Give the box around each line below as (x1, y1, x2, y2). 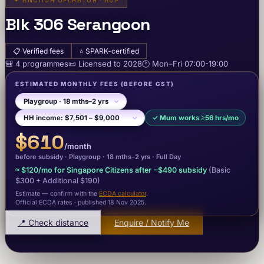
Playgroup (69, 152, 101, 161)
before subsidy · (15, 152, 69, 161)
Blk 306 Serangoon (5, 13, 150, 35)
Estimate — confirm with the (15, 189, 97, 197)
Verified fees (22, 46, 64, 55)
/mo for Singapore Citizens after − (38, 165, 158, 174)
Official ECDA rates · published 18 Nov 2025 (15, 198, 144, 206)
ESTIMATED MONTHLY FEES (15, 80, 119, 87)
